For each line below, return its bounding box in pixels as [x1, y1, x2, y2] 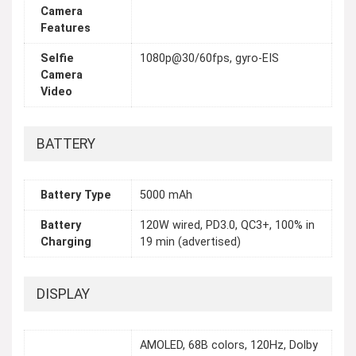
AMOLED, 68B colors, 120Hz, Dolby [140, 339, 318, 353]
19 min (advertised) [140, 235, 241, 250]
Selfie [41, 52, 74, 66]
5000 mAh [140, 188, 192, 203]
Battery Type [41, 188, 111, 203]
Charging [41, 235, 91, 250]
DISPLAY [37, 286, 90, 302]
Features [41, 21, 91, 36]
